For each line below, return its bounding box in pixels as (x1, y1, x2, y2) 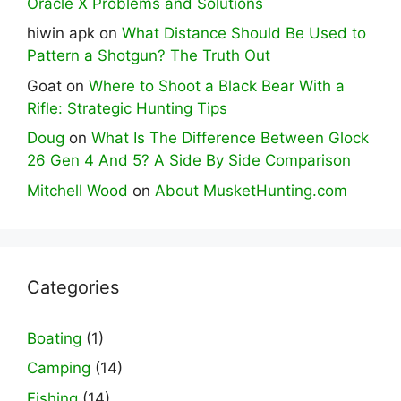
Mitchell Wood (27, 181, 128, 200)
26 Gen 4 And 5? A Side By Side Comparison (27, 151, 351, 170)
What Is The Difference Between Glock (91, 129, 369, 148)
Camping (27, 359, 90, 378)
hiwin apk (27, 24, 95, 43)
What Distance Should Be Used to (122, 24, 366, 43)
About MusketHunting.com (155, 181, 347, 200)
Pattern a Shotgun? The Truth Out (27, 47, 270, 65)
